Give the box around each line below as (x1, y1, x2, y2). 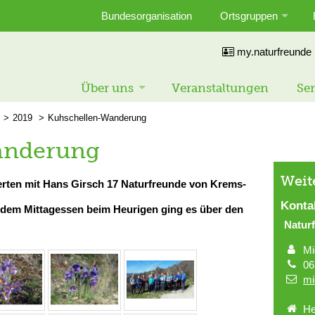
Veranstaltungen (172, 81, 269, 95)
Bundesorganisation (101, 10, 192, 22)
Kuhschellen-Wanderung (48, 112, 146, 123)
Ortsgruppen (220, 10, 278, 22)
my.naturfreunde (234, 46, 311, 58)
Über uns (81, 81, 134, 95)
